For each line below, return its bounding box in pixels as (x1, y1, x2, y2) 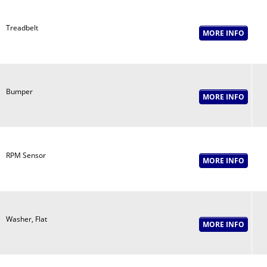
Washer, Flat (5, 214, 47, 224)
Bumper (5, 86, 33, 97)
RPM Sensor (5, 150, 46, 160)
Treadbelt (5, 23, 38, 33)
